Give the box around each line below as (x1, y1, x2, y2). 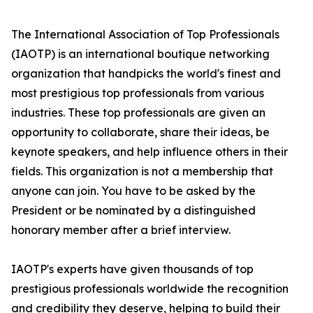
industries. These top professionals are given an (11, 105, 265, 120)
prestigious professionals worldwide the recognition (11, 282, 289, 296)
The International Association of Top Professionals (11, 27, 279, 42)
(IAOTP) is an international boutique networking (11, 47, 270, 61)
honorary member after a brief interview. (11, 223, 231, 238)
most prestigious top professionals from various (11, 86, 264, 101)
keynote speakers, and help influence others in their (11, 145, 288, 159)
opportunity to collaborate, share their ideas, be (11, 125, 270, 140)
